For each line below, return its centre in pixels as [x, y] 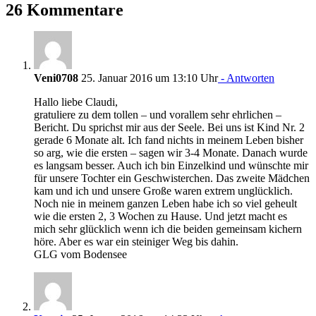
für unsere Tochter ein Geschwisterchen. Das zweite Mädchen [172, 178]
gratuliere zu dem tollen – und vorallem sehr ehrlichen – [158, 114]
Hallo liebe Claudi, [76, 102]
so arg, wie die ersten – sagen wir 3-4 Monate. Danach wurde [171, 152]
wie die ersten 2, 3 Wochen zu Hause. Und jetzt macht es [160, 216]
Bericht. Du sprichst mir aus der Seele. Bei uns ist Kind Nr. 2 [169, 127]
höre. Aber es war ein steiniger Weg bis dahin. [136, 241]
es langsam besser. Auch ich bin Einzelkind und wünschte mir [171, 165]
